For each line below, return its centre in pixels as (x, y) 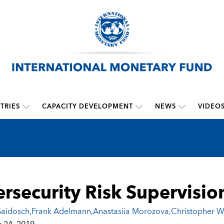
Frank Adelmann (61, 212)
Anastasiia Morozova (131, 212)
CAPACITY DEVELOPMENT (87, 107)
